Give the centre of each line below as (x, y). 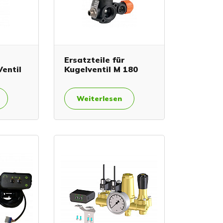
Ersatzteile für (94, 60)
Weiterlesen (99, 99)
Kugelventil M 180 (101, 69)
